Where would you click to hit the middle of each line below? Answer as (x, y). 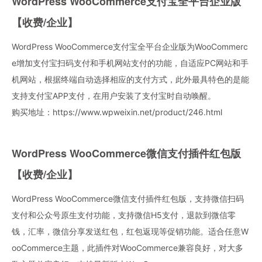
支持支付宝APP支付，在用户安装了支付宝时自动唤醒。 (114, 95)
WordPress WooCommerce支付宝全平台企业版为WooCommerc (130, 46)
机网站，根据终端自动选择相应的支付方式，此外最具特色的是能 (130, 79)
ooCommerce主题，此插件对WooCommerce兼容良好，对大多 (127, 247)
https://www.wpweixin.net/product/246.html (137, 112)
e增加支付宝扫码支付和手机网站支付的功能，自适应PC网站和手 (130, 63)
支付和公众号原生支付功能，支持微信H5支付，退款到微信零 (124, 215)
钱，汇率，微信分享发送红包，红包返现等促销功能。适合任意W (130, 231)
